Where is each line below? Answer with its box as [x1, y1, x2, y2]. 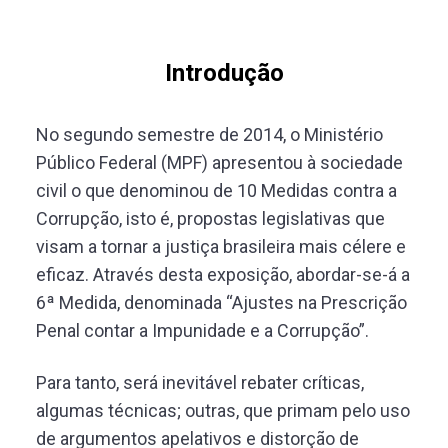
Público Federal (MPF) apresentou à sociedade [36, 152, 403, 173]
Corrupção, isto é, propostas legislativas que [36, 208, 385, 229]
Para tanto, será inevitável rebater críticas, [36, 372, 364, 393]
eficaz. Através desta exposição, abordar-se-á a [36, 264, 410, 285]
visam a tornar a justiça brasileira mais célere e [36, 236, 406, 257]
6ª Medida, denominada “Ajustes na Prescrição [36, 292, 407, 313]
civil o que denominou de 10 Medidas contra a [36, 180, 397, 201]
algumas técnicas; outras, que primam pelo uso [36, 400, 410, 421]
